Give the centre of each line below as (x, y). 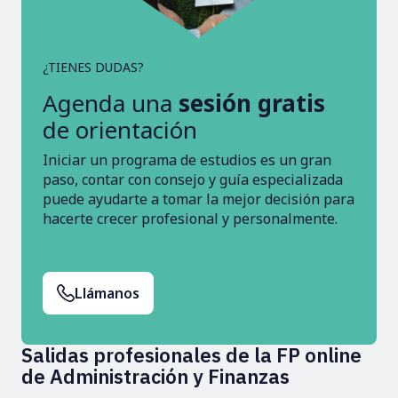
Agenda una (111, 103)
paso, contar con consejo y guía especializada (193, 179)
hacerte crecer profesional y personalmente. (190, 218)
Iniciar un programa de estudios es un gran (187, 159)
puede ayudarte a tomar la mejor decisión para (199, 199)
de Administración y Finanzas (155, 376)
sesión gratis (252, 103)
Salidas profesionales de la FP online (191, 354)
